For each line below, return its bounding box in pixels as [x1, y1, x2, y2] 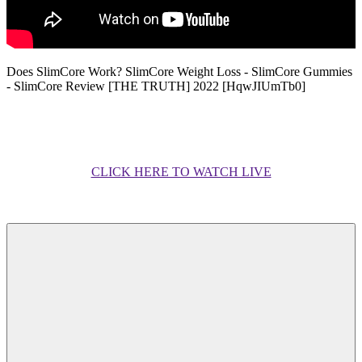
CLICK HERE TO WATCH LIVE [90, 165, 271, 179]
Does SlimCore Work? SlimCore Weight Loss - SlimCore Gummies [6, 65, 352, 78]
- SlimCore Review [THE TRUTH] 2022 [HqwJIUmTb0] [6, 79, 305, 93]
